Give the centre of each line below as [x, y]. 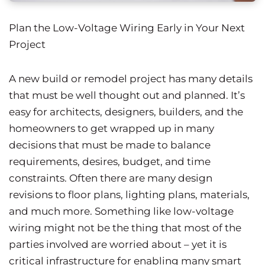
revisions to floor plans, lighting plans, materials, [129, 194]
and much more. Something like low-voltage [121, 211]
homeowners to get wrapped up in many [112, 128]
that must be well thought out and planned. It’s [127, 95]
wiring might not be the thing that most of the [125, 227]
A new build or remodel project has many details [131, 78]
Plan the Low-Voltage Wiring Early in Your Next [127, 28]
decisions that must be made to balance [110, 145]
